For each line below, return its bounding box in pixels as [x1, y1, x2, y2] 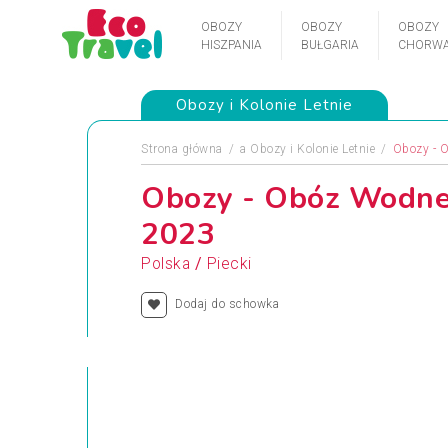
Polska [141, 255, 190, 273]
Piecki [206, 255, 252, 273]
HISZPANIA [201, 38, 262, 52]
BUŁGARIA [301, 38, 359, 52]
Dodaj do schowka [175, 297, 279, 311]
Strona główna [141, 142, 223, 156]
